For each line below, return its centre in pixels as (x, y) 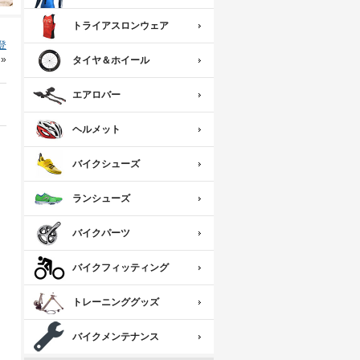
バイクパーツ (101, 233)
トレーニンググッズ (116, 303)
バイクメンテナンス (116, 337)
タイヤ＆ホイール (111, 61)
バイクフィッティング (121, 268)
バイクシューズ (106, 164)
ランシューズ (101, 199)
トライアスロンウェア (121, 26)
